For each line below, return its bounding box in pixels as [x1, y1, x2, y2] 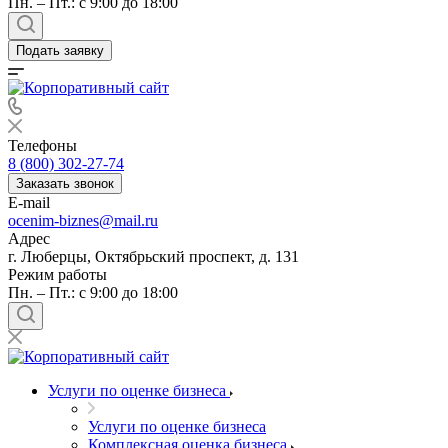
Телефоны [8, 137, 77, 154]
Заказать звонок [16, 176, 114, 191]
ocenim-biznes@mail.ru [8, 212, 158, 229]
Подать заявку [16, 43, 104, 58]
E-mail [8, 194, 50, 211]
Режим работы [8, 266, 107, 283]
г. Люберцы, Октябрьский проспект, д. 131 [8, 248, 299, 265]
